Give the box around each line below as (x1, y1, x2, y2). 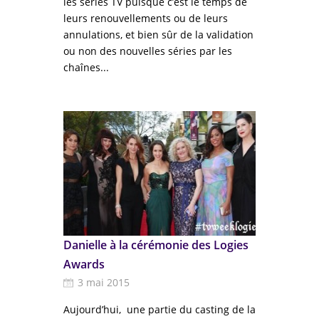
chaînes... (63, 61, 109, 74)
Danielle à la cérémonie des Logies (63, 237, 249, 253)
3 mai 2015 (78, 276, 130, 289)
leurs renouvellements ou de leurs (63, 11, 228, 25)
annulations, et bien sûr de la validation (63, 28, 253, 41)
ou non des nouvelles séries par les (63, 44, 232, 58)
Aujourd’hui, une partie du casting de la (63, 303, 256, 316)
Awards (63, 256, 105, 272)
